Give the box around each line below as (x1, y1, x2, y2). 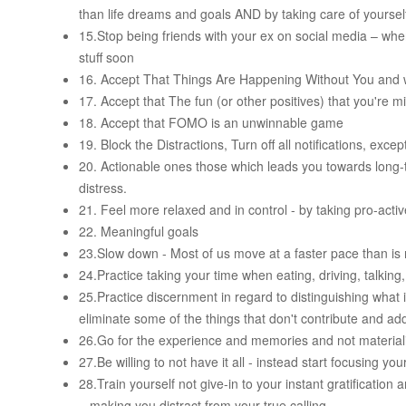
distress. (79, 179, 127, 198)
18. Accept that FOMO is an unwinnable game (79, 113, 343, 132)
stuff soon (79, 48, 134, 67)
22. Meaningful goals (79, 222, 198, 241)
